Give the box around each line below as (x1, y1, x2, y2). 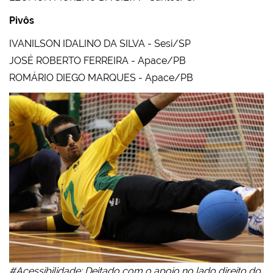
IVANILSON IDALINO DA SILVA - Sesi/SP (9, 37, 191, 49)
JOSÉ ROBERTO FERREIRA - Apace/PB (9, 54, 186, 66)
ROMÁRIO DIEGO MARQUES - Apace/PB (9, 71, 193, 83)
